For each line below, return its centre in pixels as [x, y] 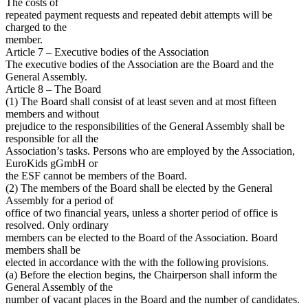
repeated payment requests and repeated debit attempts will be [139, 14]
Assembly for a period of [59, 200]
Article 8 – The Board [53, 89]
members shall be [43, 250]
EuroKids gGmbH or [52, 163]
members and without [52, 113]
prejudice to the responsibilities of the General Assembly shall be [145, 126]
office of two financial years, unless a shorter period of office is [142, 212]
